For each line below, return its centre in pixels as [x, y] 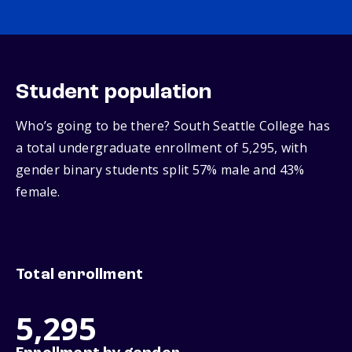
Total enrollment [80, 275]
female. [38, 192]
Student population [114, 93]
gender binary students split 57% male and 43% [160, 170]
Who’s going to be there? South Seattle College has [173, 126]
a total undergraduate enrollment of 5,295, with [162, 148]
